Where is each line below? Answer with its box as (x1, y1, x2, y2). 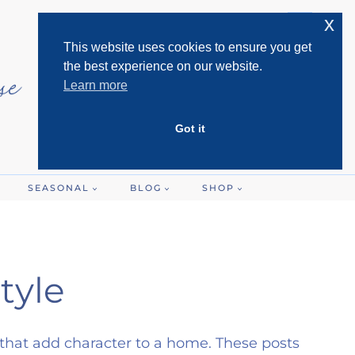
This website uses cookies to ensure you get (63, 40, 311, 54)
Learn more (63, 78, 128, 92)
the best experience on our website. (63, 59, 262, 73)
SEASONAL (27, 181, 90, 193)
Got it (175, 122, 205, 136)
